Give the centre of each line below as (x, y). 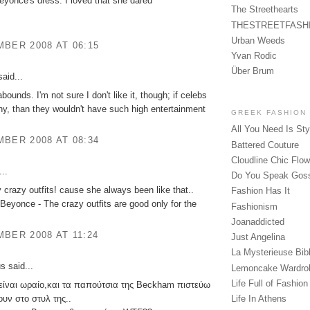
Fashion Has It (261, 191)
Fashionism (254, 206)
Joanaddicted (258, 221)
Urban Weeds (258, 40)
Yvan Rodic (254, 56)
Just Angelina (258, 237)
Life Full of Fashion (270, 283)
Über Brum (253, 71)
